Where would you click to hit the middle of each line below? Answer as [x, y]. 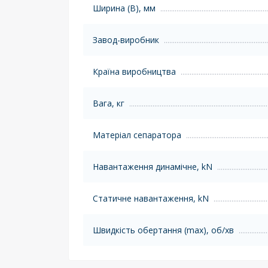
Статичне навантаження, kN [151, 198]
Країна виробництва [134, 71]
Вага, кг [109, 103]
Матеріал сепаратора [137, 135]
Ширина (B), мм [124, 8]
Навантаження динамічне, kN [153, 166]
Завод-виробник [126, 39]
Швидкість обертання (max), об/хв [163, 230]
